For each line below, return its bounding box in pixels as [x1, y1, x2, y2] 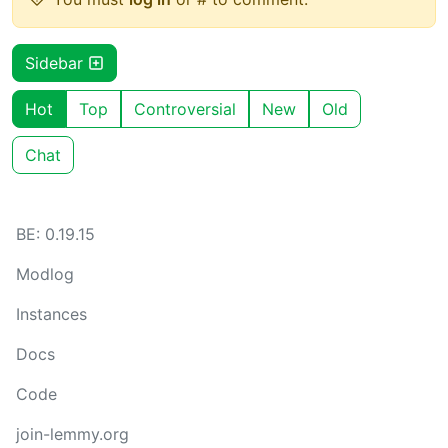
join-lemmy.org [16, 424, 129, 444]
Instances [16, 304, 87, 324]
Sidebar [25, 52, 88, 73]
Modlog [16, 264, 74, 284]
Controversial [134, 98, 236, 119]
